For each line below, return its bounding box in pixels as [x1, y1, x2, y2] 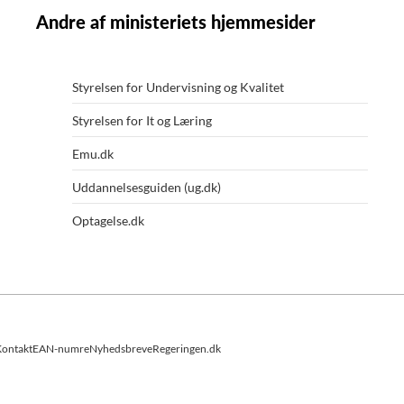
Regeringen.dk [152, 342, 221, 356]
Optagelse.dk [71, 213, 144, 229]
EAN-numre [32, 342, 89, 356]
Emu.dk [71, 146, 114, 162]
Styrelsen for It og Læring [71, 113, 212, 129]
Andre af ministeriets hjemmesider [35, 11, 316, 33]
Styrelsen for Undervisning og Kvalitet [71, 79, 284, 96]
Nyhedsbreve [89, 342, 152, 356]
